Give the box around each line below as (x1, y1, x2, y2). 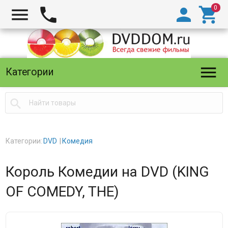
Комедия (62, 137, 93, 145)
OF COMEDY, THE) (5, 183, 119, 200)
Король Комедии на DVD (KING (5, 163, 209, 180)
